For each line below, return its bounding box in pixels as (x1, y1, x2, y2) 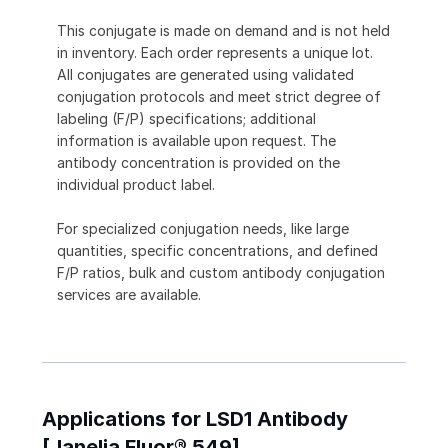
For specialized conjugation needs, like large (57, 220, 349, 238)
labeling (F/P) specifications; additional (57, 110, 316, 128)
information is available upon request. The (57, 132, 336, 150)
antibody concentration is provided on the (57, 154, 340, 172)
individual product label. (57, 176, 215, 194)
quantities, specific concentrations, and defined (57, 242, 378, 260)
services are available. (57, 286, 201, 304)
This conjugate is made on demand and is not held (57, 22, 390, 40)
